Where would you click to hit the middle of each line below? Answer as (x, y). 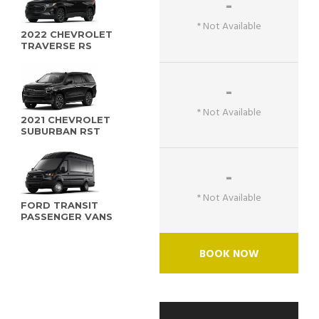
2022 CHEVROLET (67, 34)
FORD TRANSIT (59, 205)
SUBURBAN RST (61, 131)
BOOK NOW (229, 255)
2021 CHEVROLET (66, 120)
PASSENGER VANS (67, 217)
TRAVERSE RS (56, 45)
